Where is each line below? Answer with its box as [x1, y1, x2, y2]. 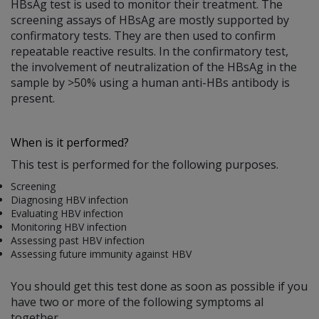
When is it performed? [11, 134, 129, 150]
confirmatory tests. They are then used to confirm [11, 27, 276, 43]
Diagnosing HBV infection [11, 192, 128, 206]
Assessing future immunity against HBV [11, 246, 192, 261]
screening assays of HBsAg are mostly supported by [11, 11, 289, 28]
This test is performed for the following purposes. [11, 156, 278, 172]
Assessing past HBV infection [11, 233, 145, 247]
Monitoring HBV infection [11, 219, 127, 234]
